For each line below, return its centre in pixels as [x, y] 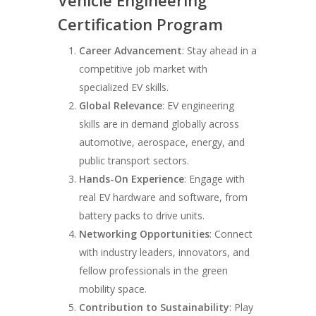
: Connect [231, 234]
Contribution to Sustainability [154, 308]
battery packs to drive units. [142, 216]
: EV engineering [199, 106]
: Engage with [215, 179]
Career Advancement [131, 51]
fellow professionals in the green [154, 271]
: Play [242, 308]
